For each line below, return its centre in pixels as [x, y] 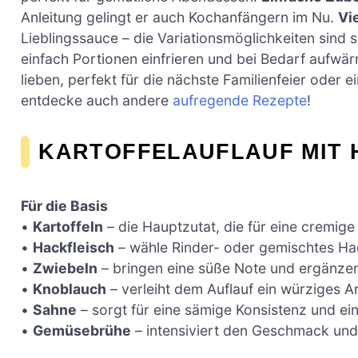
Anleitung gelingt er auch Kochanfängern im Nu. [179, 17]
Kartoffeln [68, 226]
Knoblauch [70, 288]
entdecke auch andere [97, 100]
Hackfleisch [74, 247]
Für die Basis [64, 205]
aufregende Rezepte [240, 100]
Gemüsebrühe [82, 330]
